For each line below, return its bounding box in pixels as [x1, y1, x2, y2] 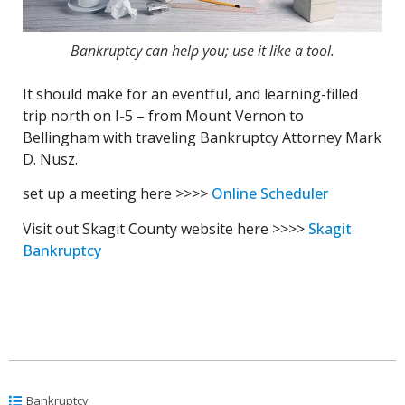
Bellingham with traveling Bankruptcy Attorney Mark [23, 127, 381, 147]
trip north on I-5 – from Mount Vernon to [23, 105, 304, 126]
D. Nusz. [23, 148, 78, 169]
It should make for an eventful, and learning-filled [23, 83, 358, 104]
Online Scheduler [212, 184, 328, 204]
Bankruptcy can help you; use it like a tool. [71, 40, 334, 61]
